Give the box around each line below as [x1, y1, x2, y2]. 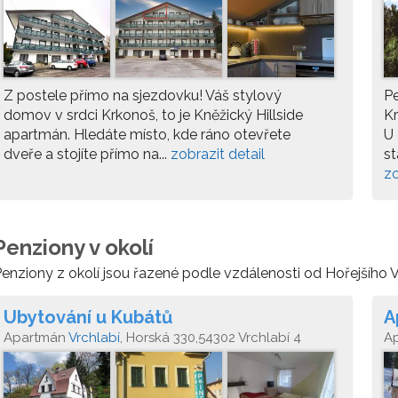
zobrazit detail [171, 146, 265, 163]
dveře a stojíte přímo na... [4, 146, 171, 163]
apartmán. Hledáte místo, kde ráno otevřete [4, 126, 291, 143]
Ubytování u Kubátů [4, 306, 172, 328]
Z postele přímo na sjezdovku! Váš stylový [4, 87, 282, 104]
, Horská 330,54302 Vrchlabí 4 [120, 330, 301, 346]
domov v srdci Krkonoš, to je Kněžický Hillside [4, 107, 303, 123]
